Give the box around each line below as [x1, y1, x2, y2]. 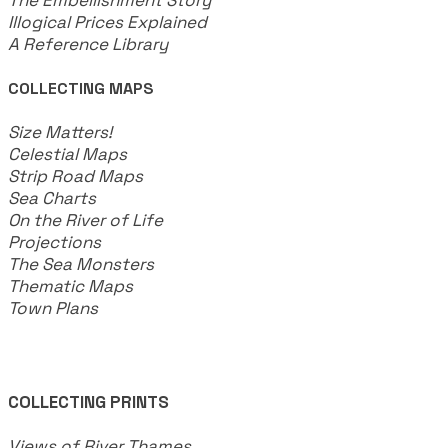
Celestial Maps [8, 142, 127, 165]
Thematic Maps [8, 274, 133, 297]
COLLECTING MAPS [8, 77, 154, 99]
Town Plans [8, 296, 98, 319]
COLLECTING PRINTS [8, 390, 169, 413]
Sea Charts [8, 186, 96, 209]
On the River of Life [8, 208, 163, 231]
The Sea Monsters [8, 252, 154, 275]
